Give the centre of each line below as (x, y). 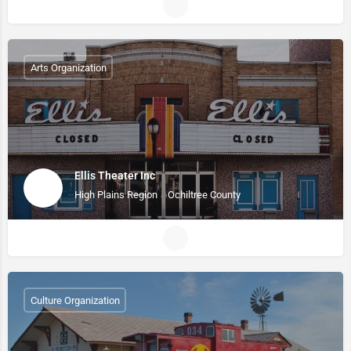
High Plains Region (116, 194)
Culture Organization (75, 300)
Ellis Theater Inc (115, 175)
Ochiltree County (204, 194)
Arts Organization (68, 67)
